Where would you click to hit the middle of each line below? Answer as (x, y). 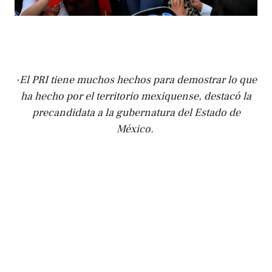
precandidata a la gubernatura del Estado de (136, 113)
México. (136, 129)
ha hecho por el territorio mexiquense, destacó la (136, 97)
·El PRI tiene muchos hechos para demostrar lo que (136, 80)
